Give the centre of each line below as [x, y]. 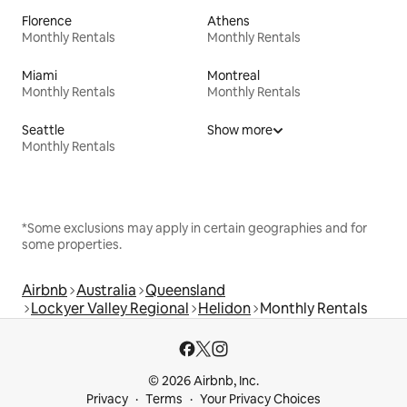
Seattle [43, 130]
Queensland [185, 291]
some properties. [72, 245]
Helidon [224, 309]
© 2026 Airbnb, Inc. [203, 381]
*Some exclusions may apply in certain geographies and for [194, 228]
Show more [240, 130]
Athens [228, 21]
